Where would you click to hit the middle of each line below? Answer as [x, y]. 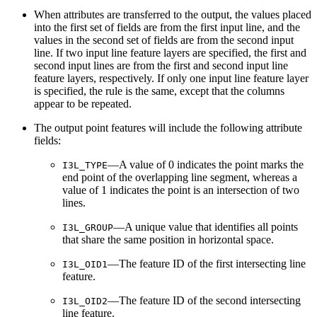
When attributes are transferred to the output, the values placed [173, 14]
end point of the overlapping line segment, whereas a [180, 177]
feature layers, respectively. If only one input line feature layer [171, 78]
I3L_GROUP [88, 227]
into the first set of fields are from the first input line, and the [167, 27]
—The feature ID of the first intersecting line [207, 263]
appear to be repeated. [83, 103]
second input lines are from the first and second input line [161, 65]
